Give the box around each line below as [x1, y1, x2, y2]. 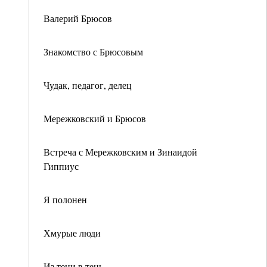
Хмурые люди [44, 226, 101, 239]
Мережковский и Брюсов [44, 112, 146, 125]
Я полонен [44, 193, 87, 206]
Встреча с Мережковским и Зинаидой [44, 145, 197, 158]
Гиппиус [44, 160, 79, 172]
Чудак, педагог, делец [44, 79, 132, 91]
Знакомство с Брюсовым [44, 45, 143, 58]
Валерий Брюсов [44, 12, 112, 24]
